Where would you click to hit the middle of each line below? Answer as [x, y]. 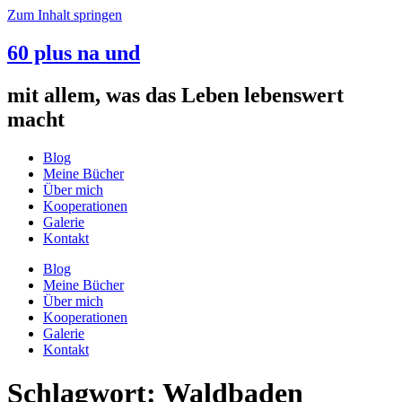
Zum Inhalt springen [65, 15]
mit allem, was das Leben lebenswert [175, 95]
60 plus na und [74, 52]
